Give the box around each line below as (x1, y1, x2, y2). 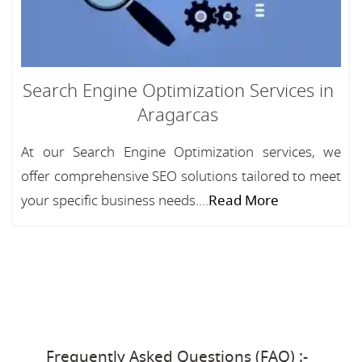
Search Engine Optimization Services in (22, 78, 334, 104)
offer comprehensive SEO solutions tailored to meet (21, 166, 341, 187)
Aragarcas (137, 103, 218, 128)
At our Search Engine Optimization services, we (21, 142, 341, 162)
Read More (208, 191, 279, 211)
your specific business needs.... (21, 191, 208, 211)
